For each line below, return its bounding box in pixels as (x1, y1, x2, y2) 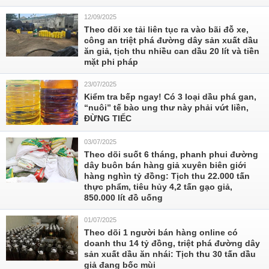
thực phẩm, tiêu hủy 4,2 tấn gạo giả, (84, 182, 232, 192)
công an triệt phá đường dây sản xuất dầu (84, 35, 258, 45)
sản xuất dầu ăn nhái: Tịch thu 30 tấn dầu (84, 249, 256, 259)
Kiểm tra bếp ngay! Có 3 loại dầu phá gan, (84, 92, 256, 101)
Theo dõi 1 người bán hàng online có (84, 228, 238, 237)
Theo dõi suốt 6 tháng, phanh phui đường (84, 150, 258, 159)
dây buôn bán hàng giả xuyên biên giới (84, 160, 246, 170)
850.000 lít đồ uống (84, 193, 163, 202)
